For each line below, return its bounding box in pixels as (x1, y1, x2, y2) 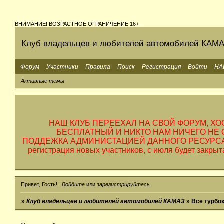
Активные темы (21, 78, 64, 84)
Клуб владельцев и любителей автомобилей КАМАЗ (26, 197, 185, 205)
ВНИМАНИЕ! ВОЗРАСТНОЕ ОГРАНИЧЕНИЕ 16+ (15, 21, 139, 27)
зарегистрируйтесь (96, 181, 150, 187)
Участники (46, 63, 78, 70)
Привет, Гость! (21, 181, 57, 187)
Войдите (61, 181, 85, 187)
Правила (85, 63, 110, 70)
